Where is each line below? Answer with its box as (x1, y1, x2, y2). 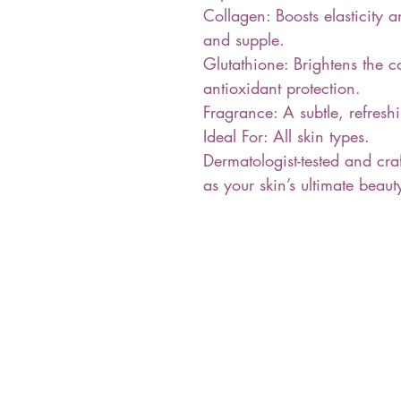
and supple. (203, 29, 285, 51)
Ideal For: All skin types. (203, 125, 370, 148)
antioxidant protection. (203, 77, 361, 99)
